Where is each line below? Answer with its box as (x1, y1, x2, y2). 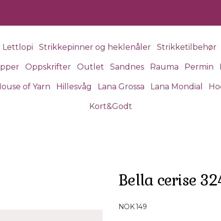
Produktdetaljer (118, 195, 179, 206)
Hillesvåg (56, 82, 92, 91)
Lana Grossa (98, 82, 145, 91)
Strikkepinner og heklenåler (38, 42, 151, 52)
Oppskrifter (25, 62, 71, 72)
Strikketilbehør (156, 42, 217, 52)
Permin (184, 62, 214, 72)
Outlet (76, 62, 104, 72)
